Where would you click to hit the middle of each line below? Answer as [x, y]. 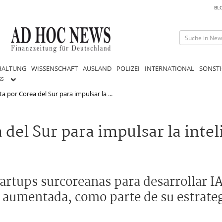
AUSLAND [97, 68]
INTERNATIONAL [169, 68]
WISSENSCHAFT [55, 68]
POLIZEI [128, 68]
